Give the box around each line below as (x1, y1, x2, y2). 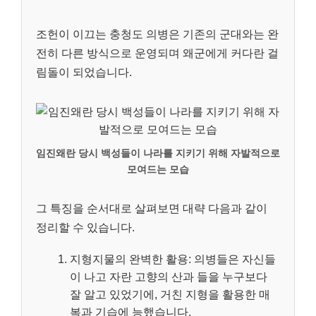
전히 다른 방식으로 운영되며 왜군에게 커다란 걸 (36, 47, 279, 59)
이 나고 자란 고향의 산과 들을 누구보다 (70, 271, 267, 284)
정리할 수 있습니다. (36, 221, 135, 233)
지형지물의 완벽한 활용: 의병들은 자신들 (70, 253, 276, 266)
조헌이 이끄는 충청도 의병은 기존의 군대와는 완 (36, 28, 279, 40)
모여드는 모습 (127, 163, 189, 175)
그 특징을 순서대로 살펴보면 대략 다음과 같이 (36, 202, 267, 214)
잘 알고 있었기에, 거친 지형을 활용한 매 (70, 288, 270, 301)
